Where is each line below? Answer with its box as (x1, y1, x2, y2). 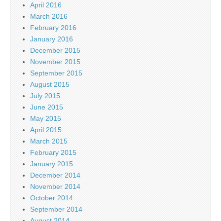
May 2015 (30, 114, 61, 122)
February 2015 (30, 148, 76, 156)
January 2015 (30, 160, 73, 168)
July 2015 (30, 92, 60, 100)
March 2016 (30, 12, 68, 20)
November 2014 (30, 183, 80, 190)
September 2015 (30, 69, 82, 77)
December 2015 (30, 46, 80, 54)
